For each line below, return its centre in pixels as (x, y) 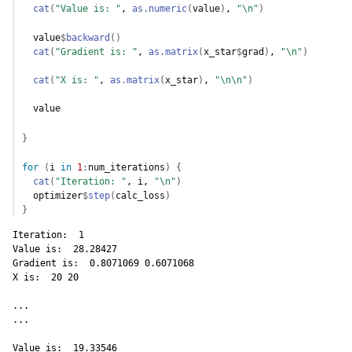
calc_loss (140, 196)
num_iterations (126, 168)
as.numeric (159, 9)
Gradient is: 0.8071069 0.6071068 (106, 264)
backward (88, 38)
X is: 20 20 (48, 278)
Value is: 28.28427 (68, 249)
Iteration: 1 (51, 235)
